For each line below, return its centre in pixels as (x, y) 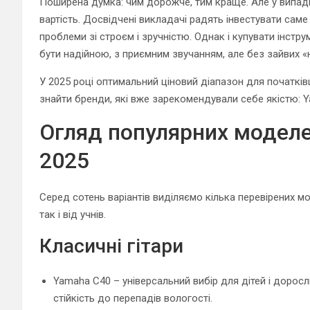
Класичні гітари (111, 246)
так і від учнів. (73, 214)
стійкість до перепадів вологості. (133, 298)
